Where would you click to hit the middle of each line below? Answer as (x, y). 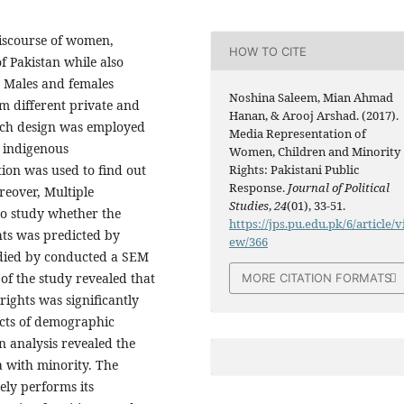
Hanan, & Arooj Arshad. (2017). (314, 116)
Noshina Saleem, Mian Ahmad (312, 98)
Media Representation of (298, 134)
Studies (249, 206)
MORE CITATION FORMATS (317, 278)
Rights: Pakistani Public (294, 170)
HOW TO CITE (268, 51)
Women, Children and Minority (315, 152)
